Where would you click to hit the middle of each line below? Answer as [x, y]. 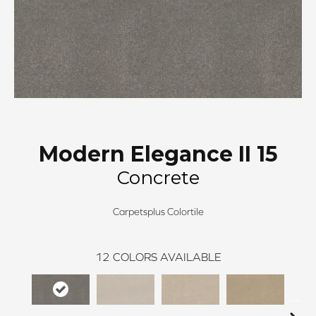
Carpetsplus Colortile [158, 212]
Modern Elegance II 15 [158, 154]
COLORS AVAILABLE [167, 257]
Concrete [158, 178]
